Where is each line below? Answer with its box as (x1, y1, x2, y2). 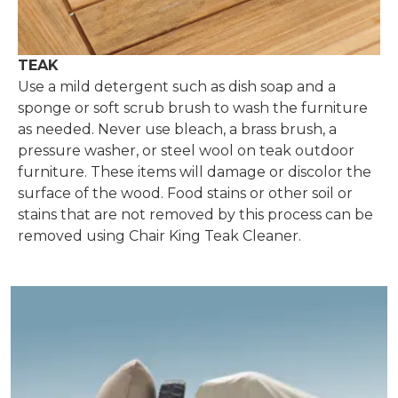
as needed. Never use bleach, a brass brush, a (18, 121, 338, 138)
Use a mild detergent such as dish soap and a (18, 78, 337, 95)
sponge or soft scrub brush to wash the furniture (18, 99, 369, 116)
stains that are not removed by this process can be (18, 206, 374, 223)
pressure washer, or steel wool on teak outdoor (18, 142, 355, 159)
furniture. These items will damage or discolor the (18, 163, 372, 180)
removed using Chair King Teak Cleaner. (18, 227, 302, 244)
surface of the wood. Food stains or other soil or (18, 185, 354, 202)
